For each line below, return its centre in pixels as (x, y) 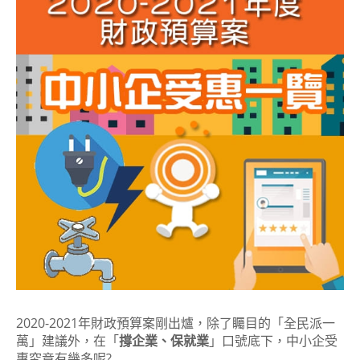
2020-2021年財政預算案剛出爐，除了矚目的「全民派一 (176, 323)
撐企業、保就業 (164, 341)
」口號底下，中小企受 (273, 341)
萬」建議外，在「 (67, 341)
